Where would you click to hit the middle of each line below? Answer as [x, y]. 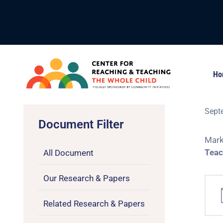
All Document [68, 153]
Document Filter [81, 124]
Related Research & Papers [94, 204]
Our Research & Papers [87, 178]
